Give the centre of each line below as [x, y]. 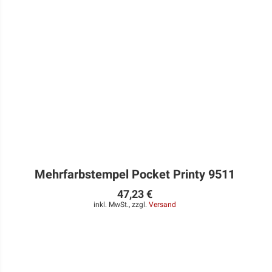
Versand [162, 205]
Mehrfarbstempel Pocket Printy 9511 [134, 175]
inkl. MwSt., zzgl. [121, 205]
